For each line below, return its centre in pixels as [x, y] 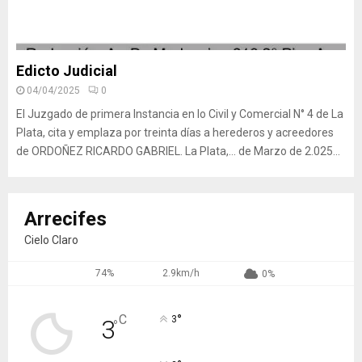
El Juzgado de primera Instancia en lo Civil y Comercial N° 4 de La [180, 114]
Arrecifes [65, 219]
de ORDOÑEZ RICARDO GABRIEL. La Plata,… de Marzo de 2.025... [178, 151]
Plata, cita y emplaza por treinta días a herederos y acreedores [175, 133]
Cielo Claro [51, 240]
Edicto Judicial [67, 71]
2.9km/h [181, 273]
